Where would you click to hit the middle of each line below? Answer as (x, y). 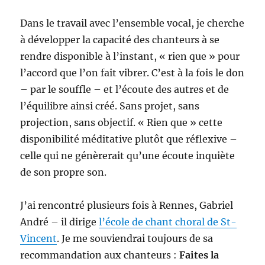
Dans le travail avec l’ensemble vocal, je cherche (132, 23)
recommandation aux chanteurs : (100, 255)
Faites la (199, 255)
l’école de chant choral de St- (168, 222)
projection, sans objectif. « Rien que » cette (122, 122)
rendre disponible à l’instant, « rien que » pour (130, 56)
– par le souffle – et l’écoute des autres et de (125, 89)
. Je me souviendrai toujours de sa (135, 238)
